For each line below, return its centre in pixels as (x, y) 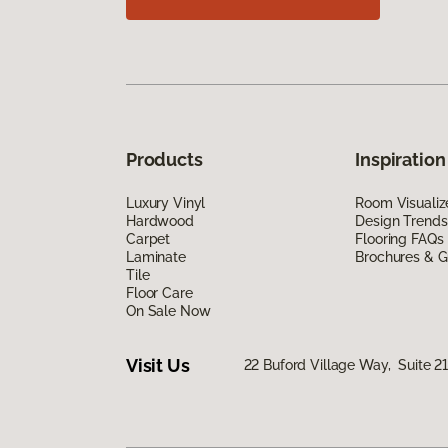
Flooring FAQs (399, 239)
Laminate (156, 257)
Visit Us (158, 365)
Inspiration (400, 160)
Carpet (148, 239)
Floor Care (159, 293)
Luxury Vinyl (166, 203)
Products (164, 160)
